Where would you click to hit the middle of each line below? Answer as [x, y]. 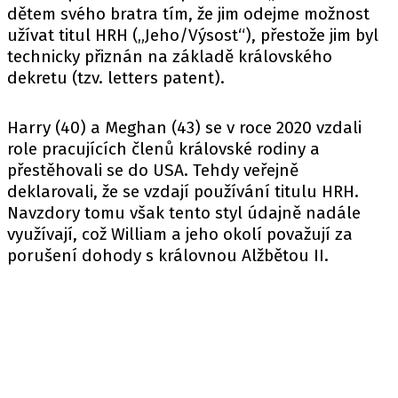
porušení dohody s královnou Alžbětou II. [168, 255]
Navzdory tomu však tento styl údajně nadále [184, 213]
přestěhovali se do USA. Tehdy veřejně [153, 170]
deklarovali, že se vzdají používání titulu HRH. [183, 191]
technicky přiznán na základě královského [170, 56]
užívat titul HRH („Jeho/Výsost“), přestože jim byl [193, 35]
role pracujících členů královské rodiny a [163, 149]
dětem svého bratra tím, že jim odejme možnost [188, 14]
